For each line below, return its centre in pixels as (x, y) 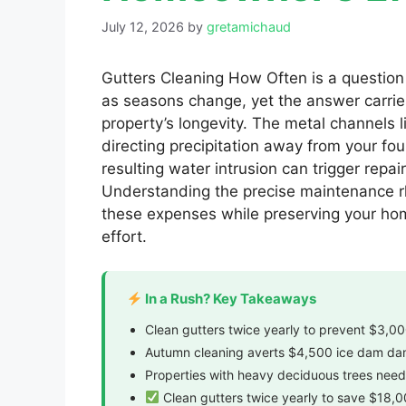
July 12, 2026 (143, 26)
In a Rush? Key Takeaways (230, 299)
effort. (124, 236)
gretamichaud (249, 26)
